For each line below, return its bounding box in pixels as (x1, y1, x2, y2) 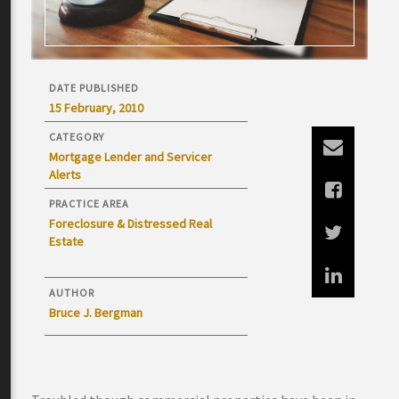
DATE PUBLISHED (49, 81, 139, 94)
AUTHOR (49, 286, 94, 299)
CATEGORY (49, 130, 104, 143)
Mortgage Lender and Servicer (49, 149, 212, 165)
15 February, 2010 (49, 100, 143, 116)
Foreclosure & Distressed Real (49, 216, 212, 232)
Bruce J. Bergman (49, 305, 142, 321)
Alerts (49, 167, 81, 183)
